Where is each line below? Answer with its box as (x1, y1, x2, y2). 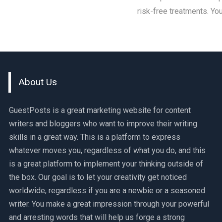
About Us (18, 76, 57, 88)
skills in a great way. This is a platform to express (8, 132, 180, 142)
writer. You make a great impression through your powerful (8, 199, 209, 209)
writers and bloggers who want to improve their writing (8, 119, 197, 129)
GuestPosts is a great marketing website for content (8, 106, 191, 115)
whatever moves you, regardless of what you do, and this (8, 146, 206, 156)
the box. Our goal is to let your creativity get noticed (8, 172, 187, 182)
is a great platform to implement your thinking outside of (8, 159, 203, 169)
